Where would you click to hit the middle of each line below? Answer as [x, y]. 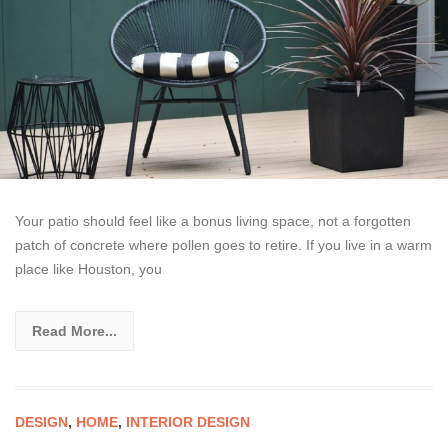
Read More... [74, 331]
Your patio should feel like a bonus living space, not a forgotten [213, 221]
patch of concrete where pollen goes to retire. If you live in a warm [223, 245]
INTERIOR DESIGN [188, 422]
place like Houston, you [88, 269]
